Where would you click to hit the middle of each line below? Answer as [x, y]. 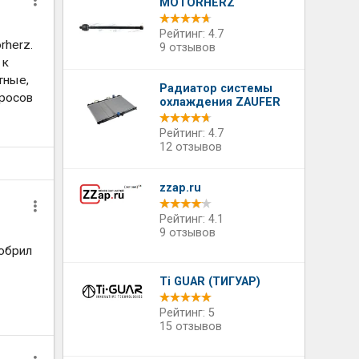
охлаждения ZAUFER [220, 102]
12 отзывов [191, 147]
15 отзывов [191, 327]
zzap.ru [181, 188]
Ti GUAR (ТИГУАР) [210, 282]
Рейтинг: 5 [188, 313]
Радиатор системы [216, 89]
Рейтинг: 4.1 [192, 219]
